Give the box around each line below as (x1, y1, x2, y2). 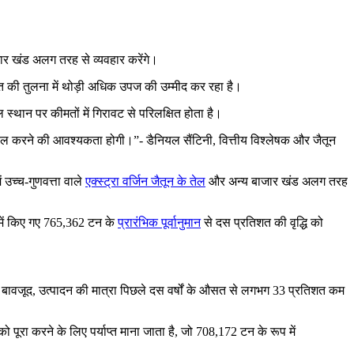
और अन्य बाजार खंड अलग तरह (205, 174, 348, 188)
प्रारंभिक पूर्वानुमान (118, 215, 201, 229)
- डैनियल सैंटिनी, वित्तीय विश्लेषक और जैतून (139, 133, 336, 147)
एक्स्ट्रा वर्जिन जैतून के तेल (85, 174, 205, 188)
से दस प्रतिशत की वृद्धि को (201, 215, 323, 229)
